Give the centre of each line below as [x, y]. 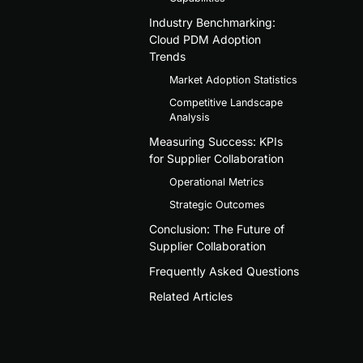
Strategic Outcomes [217, 204]
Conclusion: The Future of [216, 228]
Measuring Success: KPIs [216, 141]
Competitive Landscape [226, 102]
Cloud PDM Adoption [205, 39]
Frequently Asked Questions [224, 271]
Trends [167, 56]
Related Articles [190, 296]
